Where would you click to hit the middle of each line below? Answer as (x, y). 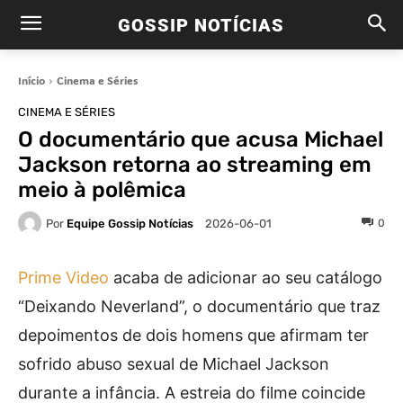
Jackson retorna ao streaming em (195, 165)
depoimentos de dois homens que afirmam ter (193, 335)
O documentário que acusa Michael (201, 139)
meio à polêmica (102, 190)
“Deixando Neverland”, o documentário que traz (199, 306)
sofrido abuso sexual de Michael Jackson (174, 364)
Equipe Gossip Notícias (130, 223)
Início (31, 80)
